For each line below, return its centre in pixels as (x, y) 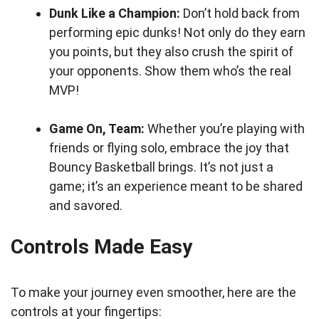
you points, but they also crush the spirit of (171, 52)
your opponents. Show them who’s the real (170, 71)
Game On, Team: (97, 129)
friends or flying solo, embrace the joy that (169, 148)
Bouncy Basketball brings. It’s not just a (161, 167)
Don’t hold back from (240, 13)
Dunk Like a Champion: (115, 13)
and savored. (86, 205)
